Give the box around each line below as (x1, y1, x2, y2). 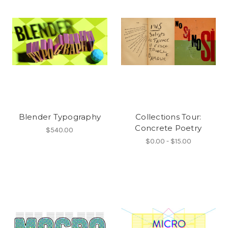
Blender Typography (18, 111, 101, 122)
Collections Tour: (135, 111, 202, 122)
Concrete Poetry (135, 123, 202, 133)
